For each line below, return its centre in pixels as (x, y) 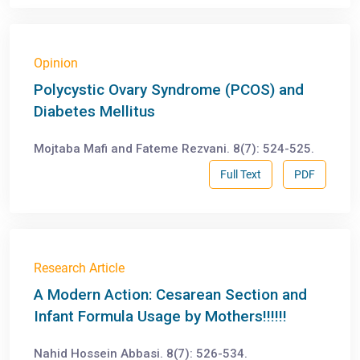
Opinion (56, 63)
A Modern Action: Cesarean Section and (170, 295)
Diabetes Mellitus (94, 112)
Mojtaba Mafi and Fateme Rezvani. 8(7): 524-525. (174, 149)
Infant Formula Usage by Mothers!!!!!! (160, 317)
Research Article (79, 268)
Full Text (241, 174)
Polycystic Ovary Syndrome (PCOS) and (169, 90)
